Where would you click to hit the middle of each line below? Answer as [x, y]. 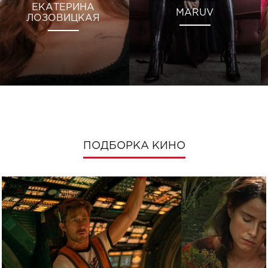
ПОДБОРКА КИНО [134, 146]
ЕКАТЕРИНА [63, 7]
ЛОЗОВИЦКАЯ [63, 18]
